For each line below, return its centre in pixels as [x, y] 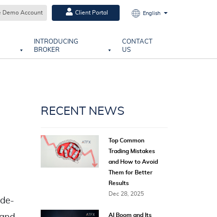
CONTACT [138, 42]
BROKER [46, 50]
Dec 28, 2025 [126, 194]
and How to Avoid [133, 162]
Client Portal [91, 13]
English [152, 13]
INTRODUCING [56, 42]
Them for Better [130, 172]
